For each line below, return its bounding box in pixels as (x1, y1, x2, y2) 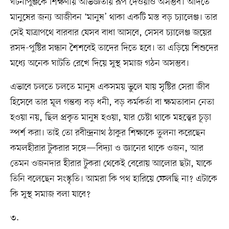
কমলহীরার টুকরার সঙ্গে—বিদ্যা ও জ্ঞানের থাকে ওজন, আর (10, 142, 203, 155)
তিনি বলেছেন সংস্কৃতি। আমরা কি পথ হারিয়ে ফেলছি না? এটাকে (10, 173, 217, 186)
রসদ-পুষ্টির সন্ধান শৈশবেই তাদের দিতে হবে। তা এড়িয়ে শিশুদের (10, 42, 218, 55)
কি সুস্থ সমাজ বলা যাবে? (10, 188, 90, 201)
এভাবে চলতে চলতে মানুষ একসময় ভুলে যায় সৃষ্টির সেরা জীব (10, 81, 210, 94)
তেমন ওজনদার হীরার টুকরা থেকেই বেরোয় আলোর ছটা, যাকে (10, 157, 212, 170)
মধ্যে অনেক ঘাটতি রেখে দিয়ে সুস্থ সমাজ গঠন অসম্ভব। (10, 57, 189, 70)
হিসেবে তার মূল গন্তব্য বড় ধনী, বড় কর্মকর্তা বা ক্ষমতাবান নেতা (10, 96, 214, 109)
